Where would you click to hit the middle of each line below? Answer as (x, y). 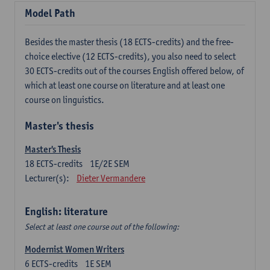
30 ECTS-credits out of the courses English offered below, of (134, 71)
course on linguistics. (64, 100)
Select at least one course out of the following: (102, 227)
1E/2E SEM (110, 164)
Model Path (50, 13)
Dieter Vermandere (111, 178)
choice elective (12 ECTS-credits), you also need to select (130, 56)
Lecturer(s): (47, 178)
